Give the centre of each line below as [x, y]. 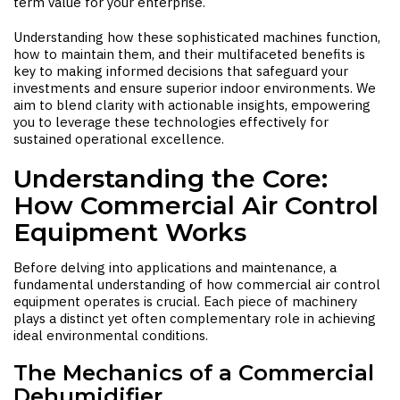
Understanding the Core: [171, 179]
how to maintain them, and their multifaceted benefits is [189, 54]
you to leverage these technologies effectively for [171, 122]
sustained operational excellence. [119, 139]
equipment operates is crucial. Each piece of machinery [185, 301]
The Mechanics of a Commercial [194, 373]
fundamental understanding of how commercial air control [197, 284]
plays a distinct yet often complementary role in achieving [195, 318]
